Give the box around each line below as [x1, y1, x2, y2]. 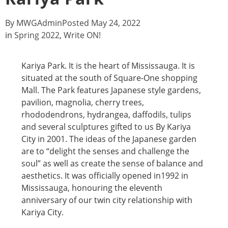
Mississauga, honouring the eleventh [21, 182, 162, 193]
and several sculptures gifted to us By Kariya [21, 121, 191, 132]
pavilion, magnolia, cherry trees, [21, 97, 144, 108]
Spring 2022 [14, 30, 60, 41]
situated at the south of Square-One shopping [21, 72, 197, 83]
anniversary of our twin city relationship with [21, 194, 192, 206]
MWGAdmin [14, 17, 62, 28]
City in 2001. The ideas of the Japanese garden [21, 133, 196, 145]
